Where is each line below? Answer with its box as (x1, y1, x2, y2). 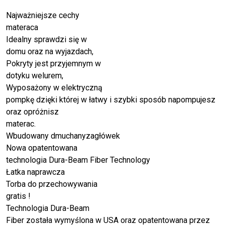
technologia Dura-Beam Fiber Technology (6, 155, 150, 165)
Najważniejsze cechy (6, 10, 79, 20)
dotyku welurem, (6, 70, 63, 80)
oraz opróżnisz (6, 106, 59, 117)
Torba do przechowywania (6, 179, 97, 189)
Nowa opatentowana (6, 143, 77, 153)
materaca (6, 22, 38, 32)
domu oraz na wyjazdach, (6, 46, 93, 56)
